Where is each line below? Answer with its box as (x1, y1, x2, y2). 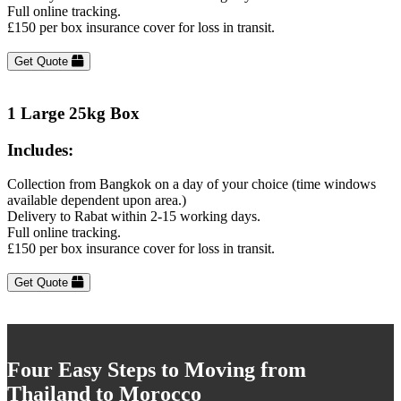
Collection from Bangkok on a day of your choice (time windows (7, 176, 376, 192)
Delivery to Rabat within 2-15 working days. (7, 209, 260, 225)
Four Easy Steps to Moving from (7, 358, 306, 382)
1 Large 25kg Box (7, 103, 140, 123)
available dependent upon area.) (7, 192, 186, 209)
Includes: (7, 140, 73, 159)
